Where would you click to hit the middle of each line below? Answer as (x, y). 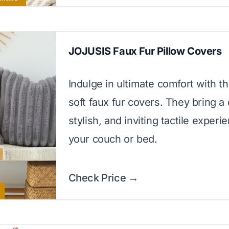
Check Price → (103, 178)
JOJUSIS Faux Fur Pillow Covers (145, 51)
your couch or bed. (113, 139)
